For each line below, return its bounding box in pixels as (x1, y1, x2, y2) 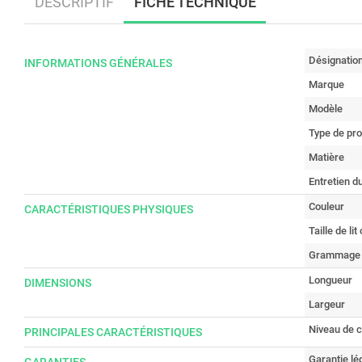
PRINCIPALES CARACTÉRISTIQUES (24, 326, 202, 339)
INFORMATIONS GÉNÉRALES (24, 57, 172, 69)
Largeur (309, 298, 345, 310)
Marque (309, 78, 344, 90)
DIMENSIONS (24, 276, 91, 289)
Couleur (309, 200, 344, 213)
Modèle (309, 103, 343, 115)
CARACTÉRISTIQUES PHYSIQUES (24, 203, 193, 216)
